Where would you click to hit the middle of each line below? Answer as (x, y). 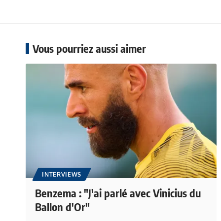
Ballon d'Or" (63, 206)
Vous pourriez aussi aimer (89, 48)
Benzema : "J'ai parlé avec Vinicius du (118, 193)
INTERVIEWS (62, 174)
